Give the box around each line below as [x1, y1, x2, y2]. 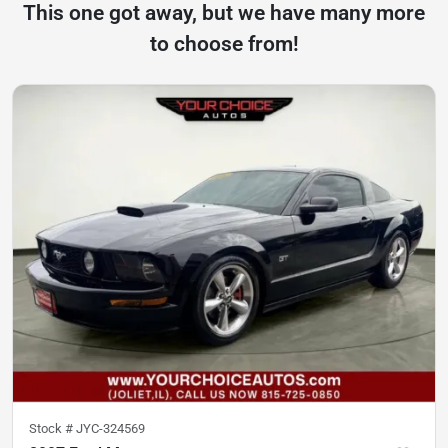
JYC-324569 [76, 420, 145, 436]
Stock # [29, 420, 76, 436]
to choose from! [149, 32, 299, 57]
